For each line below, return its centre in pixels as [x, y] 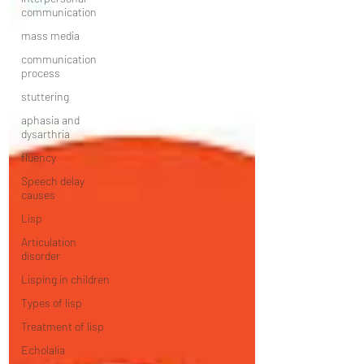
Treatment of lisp [63, 326]
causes [38, 195]
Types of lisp [52, 303]
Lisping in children [65, 279]
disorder [41, 256]
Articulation [49, 242]
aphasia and [50, 120]
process [41, 73]
